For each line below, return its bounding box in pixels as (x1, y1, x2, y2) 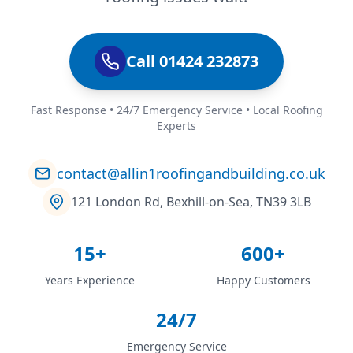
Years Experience (45, 272, 135, 288)
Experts (157, 117, 196, 133)
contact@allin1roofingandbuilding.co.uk (56, 163, 325, 183)
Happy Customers (216, 272, 310, 288)
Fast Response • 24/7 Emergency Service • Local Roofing (30, 102, 323, 117)
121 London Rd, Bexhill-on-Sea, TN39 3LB (70, 192, 311, 210)
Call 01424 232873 (126, 50, 258, 72)
